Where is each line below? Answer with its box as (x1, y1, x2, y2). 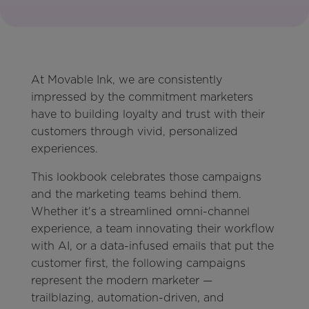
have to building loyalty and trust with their (30, 107, 265, 121)
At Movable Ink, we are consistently (30, 72, 222, 86)
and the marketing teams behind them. (30, 187, 241, 201)
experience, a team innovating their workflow (30, 221, 275, 235)
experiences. (30, 141, 98, 155)
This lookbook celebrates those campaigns (30, 170, 261, 183)
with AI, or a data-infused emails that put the (30, 239, 274, 252)
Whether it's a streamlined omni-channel (30, 204, 250, 218)
